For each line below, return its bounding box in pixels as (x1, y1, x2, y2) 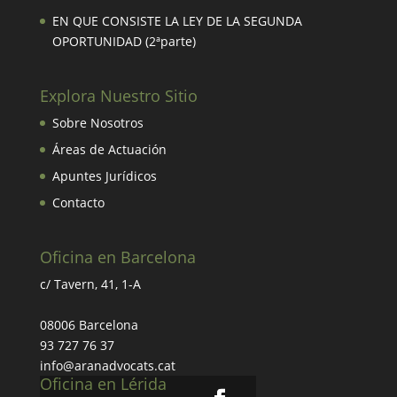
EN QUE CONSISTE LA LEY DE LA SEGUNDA (51, 12, 302, 30)
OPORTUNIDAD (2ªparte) (51, 33, 196, 51)
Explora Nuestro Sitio (39, 85, 198, 107)
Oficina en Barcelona (39, 246, 196, 269)
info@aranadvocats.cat (39, 357, 175, 375)
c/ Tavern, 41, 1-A (39, 276, 141, 293)
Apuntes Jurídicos (51, 167, 157, 185)
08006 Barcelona (39, 316, 138, 334)
